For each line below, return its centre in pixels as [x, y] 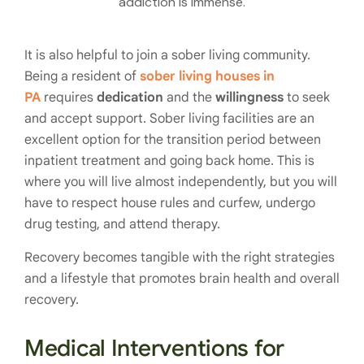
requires [69, 98]
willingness [249, 98]
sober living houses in [207, 77]
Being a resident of [82, 77]
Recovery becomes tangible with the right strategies [180, 258]
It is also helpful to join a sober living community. [167, 56]
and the [189, 98]
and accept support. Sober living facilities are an [169, 119]
